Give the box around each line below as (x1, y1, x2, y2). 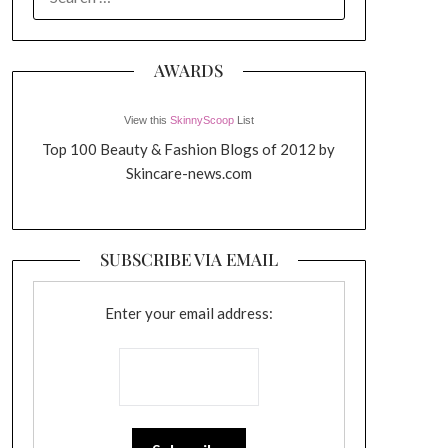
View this (123, 114, 170, 126)
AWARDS (154, 59, 224, 81)
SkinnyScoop (169, 114, 234, 126)
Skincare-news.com (125, 164, 252, 182)
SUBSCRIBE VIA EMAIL (99, 248, 278, 270)
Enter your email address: (104, 304, 273, 322)
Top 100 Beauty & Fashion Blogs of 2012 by (42, 140, 336, 158)
